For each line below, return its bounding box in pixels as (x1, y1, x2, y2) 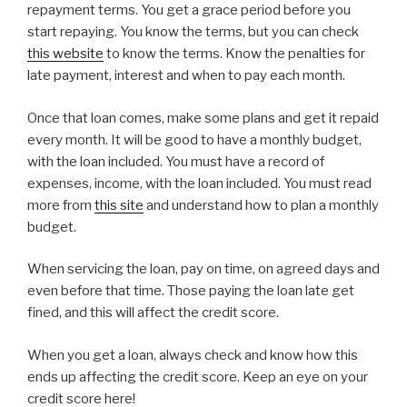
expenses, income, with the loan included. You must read (27, 174, 372, 192)
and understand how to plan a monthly (144, 196, 379, 213)
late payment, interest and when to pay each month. (27, 67, 345, 84)
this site (94, 196, 144, 213)
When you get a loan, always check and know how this (27, 346, 358, 363)
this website (27, 45, 104, 63)
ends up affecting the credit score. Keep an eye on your (27, 368, 368, 385)
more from (27, 196, 94, 213)
